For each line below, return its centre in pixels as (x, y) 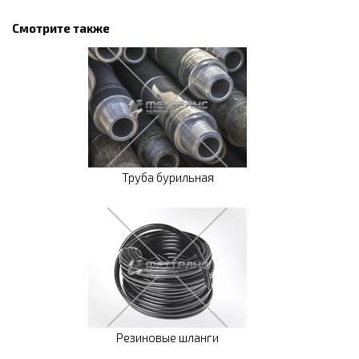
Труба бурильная (167, 177)
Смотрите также (61, 28)
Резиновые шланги (167, 338)
